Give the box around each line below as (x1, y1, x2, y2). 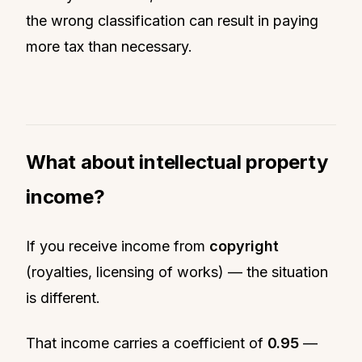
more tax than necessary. (26, 37, 192, 55)
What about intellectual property (26, 149, 328, 174)
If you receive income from (26, 237, 209, 255)
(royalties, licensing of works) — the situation (26, 263, 328, 280)
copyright (209, 237, 279, 255)
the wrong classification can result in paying (26, 11, 318, 29)
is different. (26, 288, 100, 306)
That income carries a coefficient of (26, 334, 267, 351)
